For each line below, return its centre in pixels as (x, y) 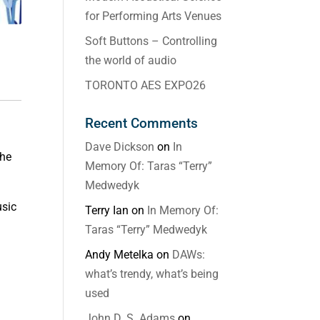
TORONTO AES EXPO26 (146, 85)
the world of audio (131, 60)
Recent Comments (142, 123)
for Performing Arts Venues (154, 16)
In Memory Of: (183, 210)
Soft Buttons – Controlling (151, 41)
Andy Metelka (120, 255)
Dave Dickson (120, 147)
